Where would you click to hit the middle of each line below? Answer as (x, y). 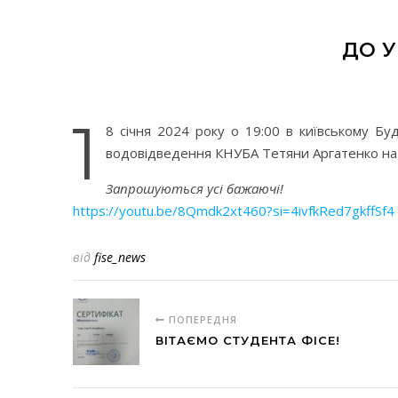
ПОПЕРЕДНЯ (201, 319)
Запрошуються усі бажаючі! (195, 188)
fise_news (120, 257)
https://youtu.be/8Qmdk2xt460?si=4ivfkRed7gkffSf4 (234, 210)
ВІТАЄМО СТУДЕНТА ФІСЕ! (248, 340)
